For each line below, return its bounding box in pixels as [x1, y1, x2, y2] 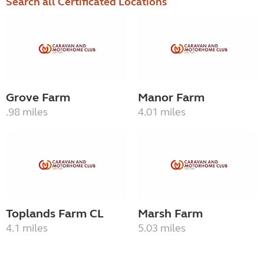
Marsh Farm [138, 206, 203, 221]
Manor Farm [138, 90, 204, 105]
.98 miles [6, 105, 48, 119]
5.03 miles [138, 221, 186, 235]
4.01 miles [138, 105, 186, 119]
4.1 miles [6, 221, 48, 235]
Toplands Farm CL [6, 206, 104, 221]
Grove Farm [6, 90, 70, 105]
